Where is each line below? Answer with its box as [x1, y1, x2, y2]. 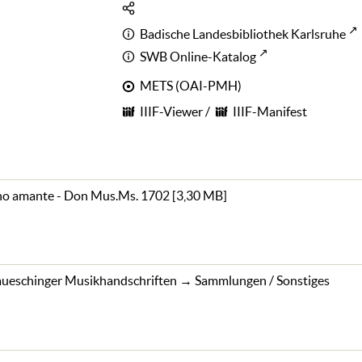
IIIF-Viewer [139, 104, 203, 120]
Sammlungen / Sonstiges [195, 273, 330, 288]
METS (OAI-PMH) [139, 78, 242, 94]
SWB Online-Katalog [139, 49, 256, 65]
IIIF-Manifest [233, 104, 308, 120]
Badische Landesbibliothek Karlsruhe [139, 27, 346, 42]
